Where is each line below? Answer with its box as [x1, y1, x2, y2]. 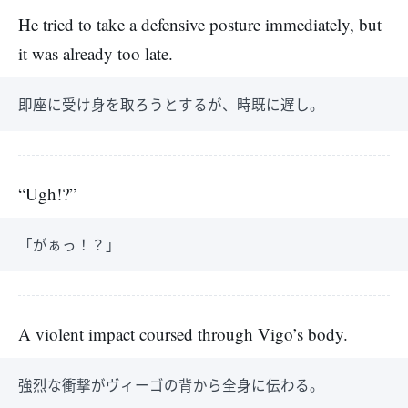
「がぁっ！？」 [18, 234, 120, 254]
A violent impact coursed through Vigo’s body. [18, 322, 348, 345]
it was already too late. [18, 42, 173, 65]
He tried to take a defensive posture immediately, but [18, 13, 382, 36]
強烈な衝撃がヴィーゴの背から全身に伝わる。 [18, 374, 324, 394]
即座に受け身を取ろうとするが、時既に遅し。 [18, 94, 324, 114]
